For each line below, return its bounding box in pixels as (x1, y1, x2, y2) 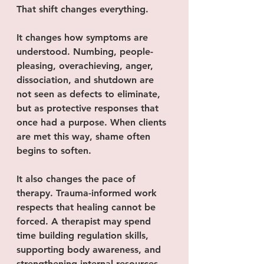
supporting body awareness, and (16, 244, 164, 255)
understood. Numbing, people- (16, 46, 153, 57)
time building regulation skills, (16, 230, 151, 241)
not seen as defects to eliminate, (16, 88, 163, 100)
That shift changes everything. (16, 4, 148, 15)
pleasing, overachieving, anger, (16, 60, 156, 71)
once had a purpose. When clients (16, 117, 169, 128)
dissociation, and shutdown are (16, 74, 157, 85)
